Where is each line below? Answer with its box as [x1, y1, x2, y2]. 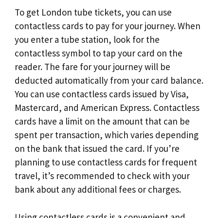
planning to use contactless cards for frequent [15, 156, 197, 168]
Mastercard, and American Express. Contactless [15, 102, 200, 114]
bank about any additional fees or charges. [15, 183, 181, 196]
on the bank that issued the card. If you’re [15, 143, 180, 155]
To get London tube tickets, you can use [15, 6, 172, 18]
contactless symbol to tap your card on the [15, 47, 182, 59]
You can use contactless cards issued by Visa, [15, 88, 189, 100]
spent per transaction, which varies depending [15, 129, 199, 141]
